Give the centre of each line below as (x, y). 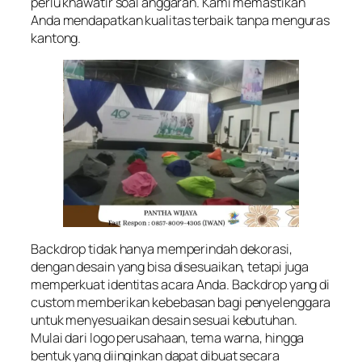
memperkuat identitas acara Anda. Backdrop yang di (181, 284)
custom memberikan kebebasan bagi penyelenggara (181, 302)
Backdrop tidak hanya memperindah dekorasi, (162, 248)
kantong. (56, 38)
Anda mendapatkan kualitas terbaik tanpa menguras (181, 20)
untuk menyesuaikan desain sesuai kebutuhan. (164, 320)
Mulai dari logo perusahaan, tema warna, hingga (168, 337)
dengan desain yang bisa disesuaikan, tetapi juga (170, 266)
